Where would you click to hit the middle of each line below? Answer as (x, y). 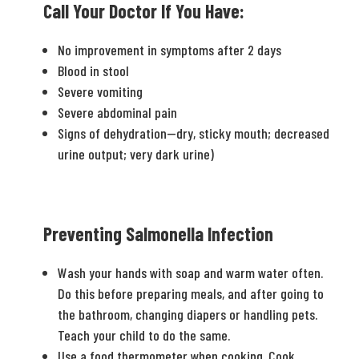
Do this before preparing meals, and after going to (190, 293)
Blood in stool (93, 71)
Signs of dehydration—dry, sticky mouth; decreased (193, 133)
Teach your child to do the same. (143, 335)
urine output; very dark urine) (135, 154)
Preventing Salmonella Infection (158, 234)
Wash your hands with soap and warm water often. (190, 272)
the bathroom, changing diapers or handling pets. (187, 314)
